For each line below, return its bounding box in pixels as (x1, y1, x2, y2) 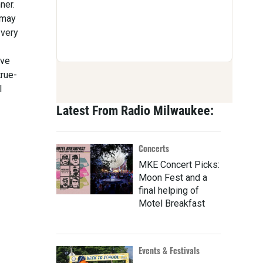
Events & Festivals (139, 244, 200, 257)
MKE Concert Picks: (139, 159, 220, 171)
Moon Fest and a (139, 172, 207, 184)
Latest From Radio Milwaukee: (56, 103, 214, 119)
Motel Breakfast (139, 198, 205, 210)
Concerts (139, 142, 169, 155)
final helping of (139, 185, 199, 197)
